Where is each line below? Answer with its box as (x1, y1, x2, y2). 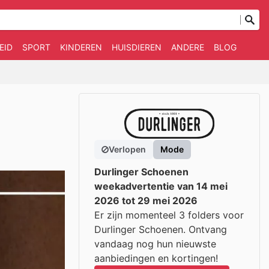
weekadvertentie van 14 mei (94, 180, 228, 192)
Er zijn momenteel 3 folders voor (94, 209, 244, 221)
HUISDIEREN (112, 42, 162, 52)
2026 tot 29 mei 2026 (94, 195, 198, 207)
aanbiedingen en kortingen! (94, 252, 218, 264)
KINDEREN (60, 42, 102, 52)
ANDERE (171, 42, 204, 52)
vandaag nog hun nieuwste (94, 238, 216, 250)
